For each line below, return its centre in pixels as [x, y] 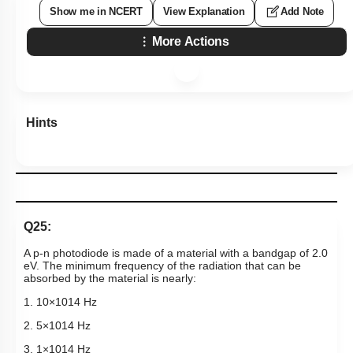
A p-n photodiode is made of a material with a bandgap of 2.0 [176, 253]
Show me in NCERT [96, 12]
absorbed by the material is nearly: [110, 279]
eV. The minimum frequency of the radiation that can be [162, 266]
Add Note [302, 12]
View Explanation [204, 12]
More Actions [191, 42]
